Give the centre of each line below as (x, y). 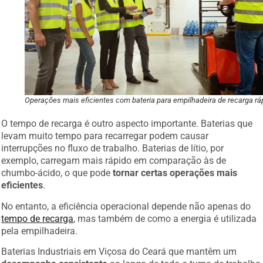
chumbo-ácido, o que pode (57, 173)
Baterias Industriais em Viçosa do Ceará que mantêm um (119, 252)
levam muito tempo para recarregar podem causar (105, 136)
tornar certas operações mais (175, 173)
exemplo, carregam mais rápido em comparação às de (114, 161)
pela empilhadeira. (40, 231)
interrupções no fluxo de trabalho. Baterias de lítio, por (113, 149)
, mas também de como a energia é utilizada (165, 218)
